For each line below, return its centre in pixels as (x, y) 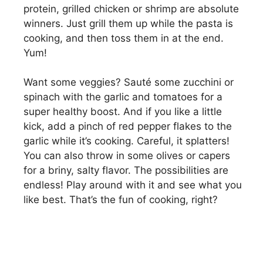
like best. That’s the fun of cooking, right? (121, 200)
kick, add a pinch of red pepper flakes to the (128, 127)
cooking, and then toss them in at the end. (124, 38)
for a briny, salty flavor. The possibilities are (126, 171)
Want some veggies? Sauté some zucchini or (129, 82)
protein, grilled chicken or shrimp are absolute (131, 9)
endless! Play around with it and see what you (133, 185)
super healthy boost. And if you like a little (123, 112)
